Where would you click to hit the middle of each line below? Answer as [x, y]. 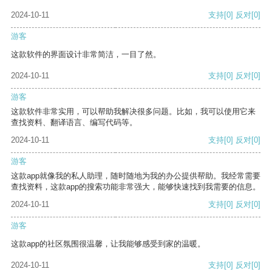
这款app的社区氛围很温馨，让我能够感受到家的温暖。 [108, 244]
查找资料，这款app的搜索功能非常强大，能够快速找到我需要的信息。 [136, 187]
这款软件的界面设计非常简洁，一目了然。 [86, 55]
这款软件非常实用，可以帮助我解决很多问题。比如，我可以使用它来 [133, 112]
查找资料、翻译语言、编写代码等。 [74, 123]
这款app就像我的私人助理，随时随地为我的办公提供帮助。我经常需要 [136, 176]
